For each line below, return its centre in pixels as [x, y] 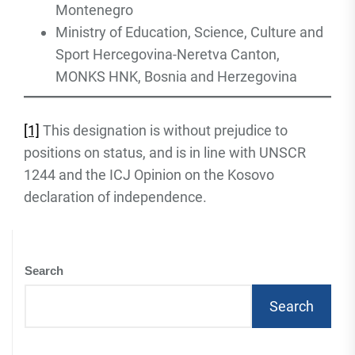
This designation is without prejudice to [164, 130]
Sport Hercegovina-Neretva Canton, [168, 54]
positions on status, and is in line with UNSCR [165, 153]
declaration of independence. [115, 197]
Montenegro [94, 10]
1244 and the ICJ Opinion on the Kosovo [149, 175]
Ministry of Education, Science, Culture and [189, 32]
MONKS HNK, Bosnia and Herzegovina [176, 76]
